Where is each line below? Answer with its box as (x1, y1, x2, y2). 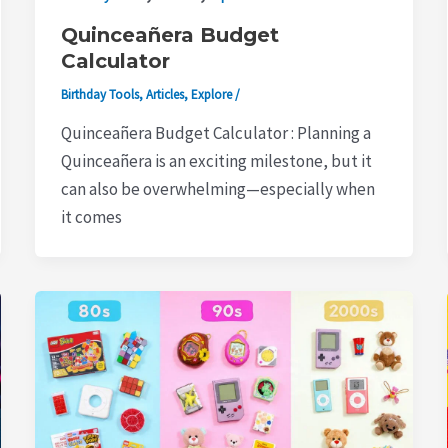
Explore (190, 85, 232, 103)
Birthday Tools (60, 85, 139, 103)
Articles (145, 85, 184, 103)
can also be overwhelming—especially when (60, 178, 375, 201)
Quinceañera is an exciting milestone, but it (60, 150, 372, 173)
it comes (60, 206, 122, 229)
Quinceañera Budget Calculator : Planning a (60, 122, 371, 145)
